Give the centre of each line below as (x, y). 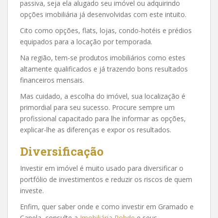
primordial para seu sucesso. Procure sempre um (97, 107)
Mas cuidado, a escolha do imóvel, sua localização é (103, 96)
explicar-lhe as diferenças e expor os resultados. (96, 130)
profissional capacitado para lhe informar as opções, (103, 118)
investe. (32, 191)
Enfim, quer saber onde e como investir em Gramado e (107, 207)
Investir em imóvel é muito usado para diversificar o (102, 168)
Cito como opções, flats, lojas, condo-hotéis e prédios (106, 30)
